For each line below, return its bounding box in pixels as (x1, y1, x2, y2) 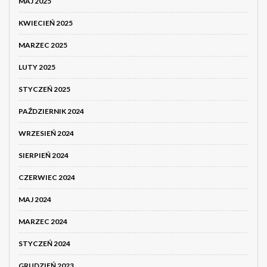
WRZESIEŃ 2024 (18, 129, 74, 138)
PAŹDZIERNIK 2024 (18, 107, 84, 116)
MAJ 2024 (18, 195, 51, 204)
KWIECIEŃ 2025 (18, 18, 73, 28)
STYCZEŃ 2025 (18, 85, 70, 94)
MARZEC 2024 (18, 217, 67, 226)
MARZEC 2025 (18, 41, 67, 50)
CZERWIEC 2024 (18, 173, 75, 182)
